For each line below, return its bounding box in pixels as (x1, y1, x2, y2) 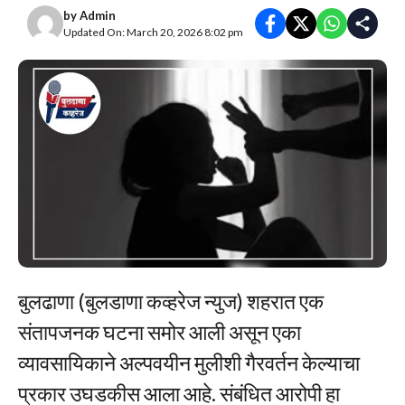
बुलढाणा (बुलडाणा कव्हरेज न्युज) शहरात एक (18, 287, 324, 314)
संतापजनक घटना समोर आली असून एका (18, 318, 301, 344)
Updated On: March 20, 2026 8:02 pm (63, 24, 243, 39)
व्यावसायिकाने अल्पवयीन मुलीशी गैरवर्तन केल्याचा (18, 349, 360, 375)
